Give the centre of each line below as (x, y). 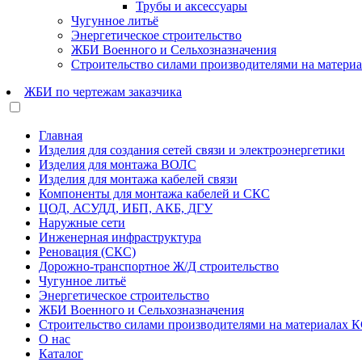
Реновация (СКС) (87, 252)
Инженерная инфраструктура (120, 238)
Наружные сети (82, 223)
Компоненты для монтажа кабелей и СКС (154, 194)
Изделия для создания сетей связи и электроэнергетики (192, 150)
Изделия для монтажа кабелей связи (138, 179)
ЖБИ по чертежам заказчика (103, 92)
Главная (61, 136)
